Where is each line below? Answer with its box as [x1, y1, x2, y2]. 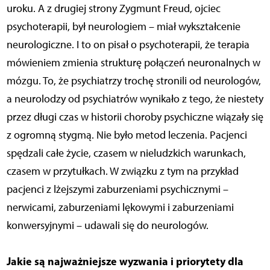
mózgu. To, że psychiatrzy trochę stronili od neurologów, [6, 74, 261, 87]
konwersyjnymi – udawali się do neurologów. [6, 218, 209, 232]
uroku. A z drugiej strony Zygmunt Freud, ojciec [6, 1, 221, 15]
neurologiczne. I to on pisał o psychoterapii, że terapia [6, 37, 250, 51]
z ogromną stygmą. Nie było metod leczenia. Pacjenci [6, 128, 247, 142]
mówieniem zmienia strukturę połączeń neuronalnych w [6, 55, 260, 69]
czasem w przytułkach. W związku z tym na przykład [6, 164, 239, 178]
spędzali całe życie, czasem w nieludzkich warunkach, [6, 146, 246, 160]
